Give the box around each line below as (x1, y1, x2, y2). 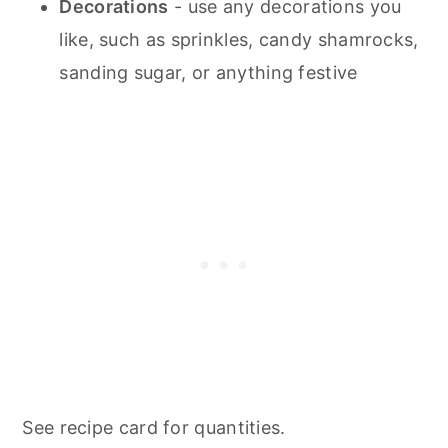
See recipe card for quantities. (22, 416, 286, 438)
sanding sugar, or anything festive (59, 61, 358, 83)
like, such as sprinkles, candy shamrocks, (59, 28, 419, 50)
